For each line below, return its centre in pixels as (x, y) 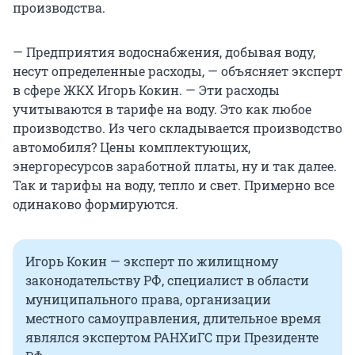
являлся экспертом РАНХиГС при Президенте (172, 337)
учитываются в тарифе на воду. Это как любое (162, 109)
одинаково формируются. (95, 204)
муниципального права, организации (148, 299)
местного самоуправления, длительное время (173, 318)
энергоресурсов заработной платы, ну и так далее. (175, 166)
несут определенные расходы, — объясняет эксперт (177, 71)
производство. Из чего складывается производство (177, 128)
